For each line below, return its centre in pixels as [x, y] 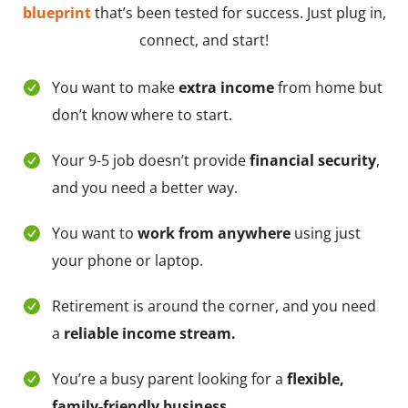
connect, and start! [204, 40]
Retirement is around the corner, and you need [214, 306]
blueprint [56, 12]
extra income [226, 87]
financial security [312, 160]
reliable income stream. [149, 333]
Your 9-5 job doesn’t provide [150, 160]
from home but [328, 87]
